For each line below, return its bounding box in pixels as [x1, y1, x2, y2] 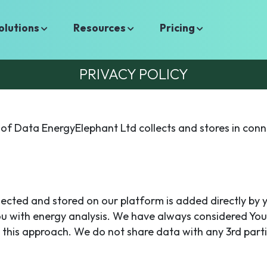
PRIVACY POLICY [79, 65, 188, 83]
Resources [73, 21, 128, 35]
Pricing [160, 21, 197, 35]
